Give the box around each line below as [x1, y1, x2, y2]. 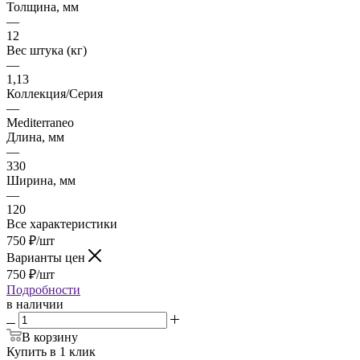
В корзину [22, 329, 78, 344]
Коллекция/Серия [6, 86, 103, 100]
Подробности [6, 282, 80, 297]
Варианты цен [6, 250, 85, 264]
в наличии [6, 297, 63, 311]
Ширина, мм [6, 173, 76, 187]
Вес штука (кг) [6, 43, 87, 57]
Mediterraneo [6, 115, 74, 129]
